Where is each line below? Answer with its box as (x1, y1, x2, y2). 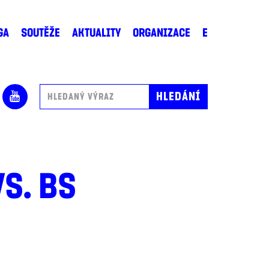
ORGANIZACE (132, 27, 190, 39)
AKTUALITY (71, 27, 121, 39)
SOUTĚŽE (20, 27, 60, 39)
